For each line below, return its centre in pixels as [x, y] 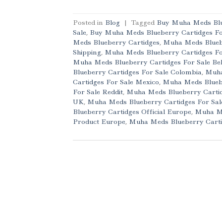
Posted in [89, 22]
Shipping [87, 52]
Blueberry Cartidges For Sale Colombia [137, 72]
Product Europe [99, 121]
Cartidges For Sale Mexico [116, 82]
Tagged [144, 22]
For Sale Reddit [98, 91]
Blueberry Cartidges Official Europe [132, 111]
